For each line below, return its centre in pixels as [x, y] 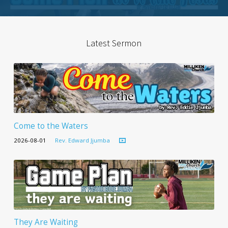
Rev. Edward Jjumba [83, 140]
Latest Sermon [114, 43]
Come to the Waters [51, 126]
